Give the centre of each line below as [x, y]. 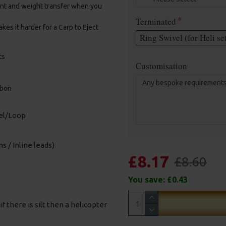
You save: [148, 180]
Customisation [161, 66]
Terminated [156, 21]
